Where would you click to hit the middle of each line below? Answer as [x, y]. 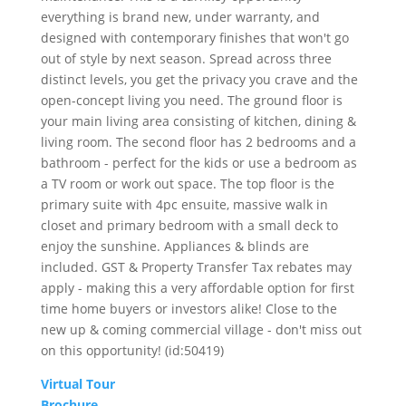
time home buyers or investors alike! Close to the [188, 309]
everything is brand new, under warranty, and [180, 17]
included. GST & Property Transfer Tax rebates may [196, 267]
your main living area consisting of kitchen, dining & [198, 121]
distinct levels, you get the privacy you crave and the [199, 80]
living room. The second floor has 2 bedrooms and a [198, 142]
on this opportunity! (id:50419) [132, 351]
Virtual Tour [77, 384]
